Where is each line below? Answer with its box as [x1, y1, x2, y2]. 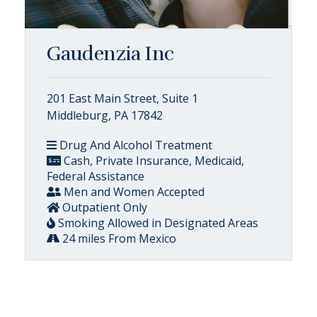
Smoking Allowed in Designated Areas [55, 214, 258, 231]
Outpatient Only [59, 199, 147, 215]
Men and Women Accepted [61, 183, 204, 200]
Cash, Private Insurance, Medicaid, [61, 152, 244, 168]
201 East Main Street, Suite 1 [47, 90, 198, 106]
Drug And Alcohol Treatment [57, 137, 212, 153]
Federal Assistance [47, 168, 144, 184]
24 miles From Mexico [59, 230, 176, 246]
